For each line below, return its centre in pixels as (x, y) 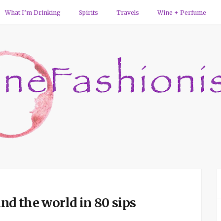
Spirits (89, 13)
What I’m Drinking (33, 13)
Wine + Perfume (182, 13)
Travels (128, 13)
